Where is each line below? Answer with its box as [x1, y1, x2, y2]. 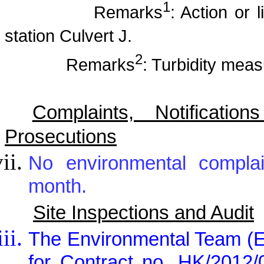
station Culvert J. [5, 26, 132, 46]
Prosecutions [5, 126, 117, 148]
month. [28, 176, 87, 202]
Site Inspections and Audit [33, 202, 254, 224]
